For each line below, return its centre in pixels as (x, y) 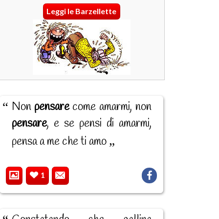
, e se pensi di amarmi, (99, 123)
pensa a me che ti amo (60, 142)
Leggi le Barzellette (82, 11)
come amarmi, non (110, 107)
